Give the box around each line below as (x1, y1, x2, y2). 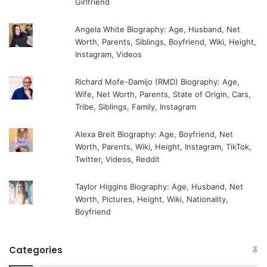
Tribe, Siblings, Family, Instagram (75, 102, 197, 112)
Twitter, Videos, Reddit (75, 154, 160, 164)
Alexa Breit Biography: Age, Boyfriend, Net (75, 129, 234, 139)
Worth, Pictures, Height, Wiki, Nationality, (75, 194, 229, 204)
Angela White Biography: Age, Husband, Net (75, 24, 241, 35)
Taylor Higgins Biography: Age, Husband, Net (75, 182, 244, 192)
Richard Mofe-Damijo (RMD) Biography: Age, (75, 77, 240, 87)
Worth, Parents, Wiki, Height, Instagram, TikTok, (75, 142, 252, 152)
